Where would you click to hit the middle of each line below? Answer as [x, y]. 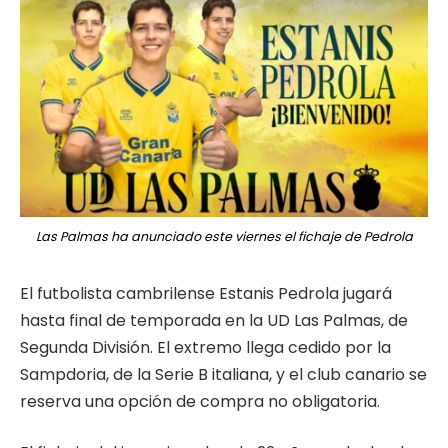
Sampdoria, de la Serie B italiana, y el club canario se [223, 374]
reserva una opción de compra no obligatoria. [200, 401]
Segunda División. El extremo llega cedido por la [205, 347]
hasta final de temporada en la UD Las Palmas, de [214, 320]
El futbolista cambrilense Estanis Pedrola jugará [206, 293]
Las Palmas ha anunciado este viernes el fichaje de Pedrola [224, 236]
